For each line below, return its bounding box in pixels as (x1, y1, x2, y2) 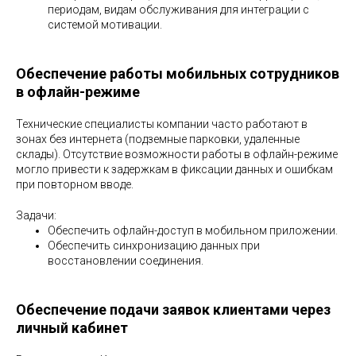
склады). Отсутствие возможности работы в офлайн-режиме (16, 148, 338, 161)
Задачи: (16, 209, 56, 222)
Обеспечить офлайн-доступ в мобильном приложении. (48, 224, 338, 237)
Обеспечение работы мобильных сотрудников (16, 65, 339, 82)
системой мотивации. (48, 18, 162, 31)
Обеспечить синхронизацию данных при (48, 239, 260, 252)
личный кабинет (16, 319, 128, 336)
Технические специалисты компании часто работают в (16, 118, 308, 130)
